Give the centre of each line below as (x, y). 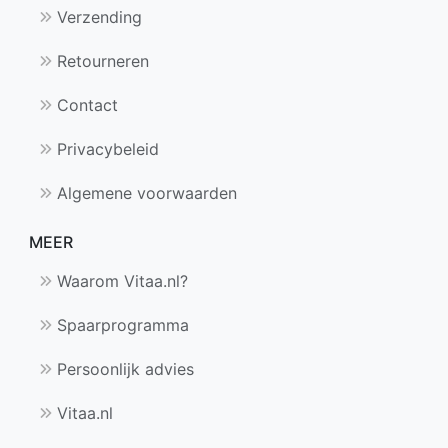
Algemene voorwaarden (144, 192)
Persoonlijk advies (123, 368)
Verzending (97, 16)
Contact (85, 104)
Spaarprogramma (120, 324)
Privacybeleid (105, 148)
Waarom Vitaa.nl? (120, 280)
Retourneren (100, 60)
